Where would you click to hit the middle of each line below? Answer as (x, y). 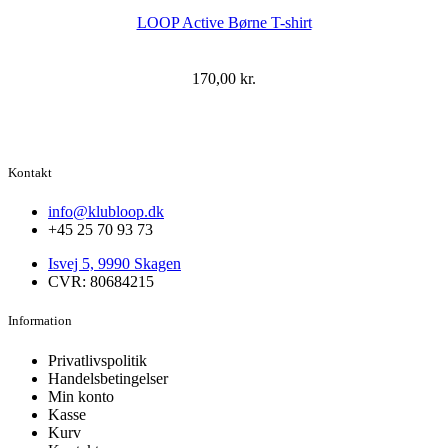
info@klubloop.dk (106, 212)
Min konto (81, 396)
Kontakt (30, 173)
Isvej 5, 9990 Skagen (114, 264)
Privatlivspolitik (97, 360)
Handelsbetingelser (108, 378)
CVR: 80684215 (101, 282)
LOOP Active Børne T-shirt (224, 23)
